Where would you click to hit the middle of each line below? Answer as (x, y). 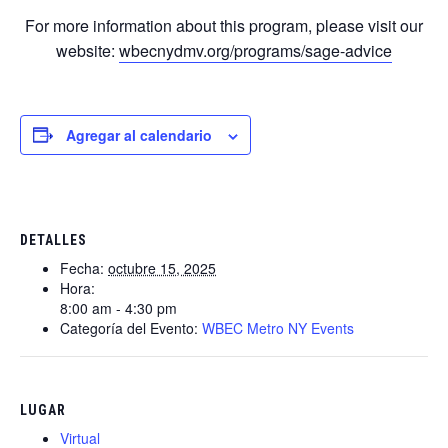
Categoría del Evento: (129, 327)
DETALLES (53, 239)
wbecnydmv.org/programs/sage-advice (255, 50)
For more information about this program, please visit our (224, 25)
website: (87, 50)
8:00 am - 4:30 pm (118, 307)
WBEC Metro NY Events (278, 327)
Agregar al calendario (139, 134)
